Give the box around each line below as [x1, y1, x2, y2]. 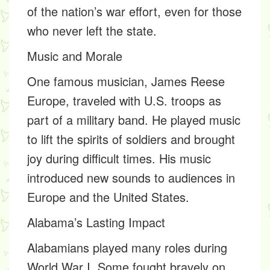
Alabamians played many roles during [27, 238, 227, 256]
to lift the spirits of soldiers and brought [27, 130, 235, 148]
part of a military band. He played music [27, 110, 240, 128]
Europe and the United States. [27, 187, 189, 206]
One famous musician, [27, 72, 151, 90]
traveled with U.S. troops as [69, 91, 221, 109]
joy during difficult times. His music [27, 149, 211, 167]
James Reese [151, 72, 225, 90]
